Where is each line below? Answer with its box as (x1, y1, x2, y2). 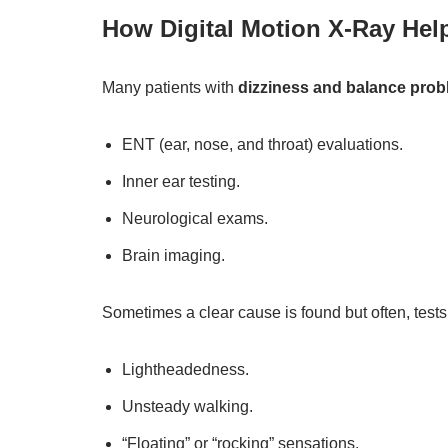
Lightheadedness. (122, 361, 249, 378)
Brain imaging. (122, 247, 225, 264)
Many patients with (102, 79, 238, 96)
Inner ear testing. (122, 173, 240, 190)
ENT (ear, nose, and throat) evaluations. (122, 136, 403, 153)
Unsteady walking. (122, 398, 253, 415)
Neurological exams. (122, 210, 268, 227)
